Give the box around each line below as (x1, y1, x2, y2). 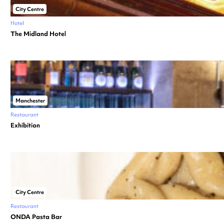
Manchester (15, 96, 45, 104)
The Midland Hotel (10, 29, 66, 38)
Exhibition (10, 120, 40, 129)
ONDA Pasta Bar (10, 212, 62, 221)
